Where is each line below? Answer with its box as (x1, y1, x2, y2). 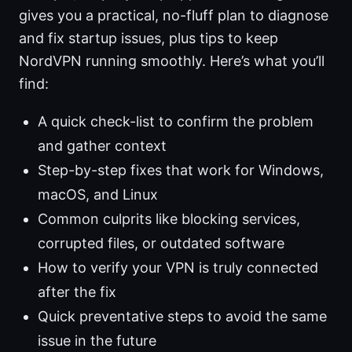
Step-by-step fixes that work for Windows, (38, 161, 324, 178)
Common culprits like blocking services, (38, 210, 300, 227)
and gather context (38, 137, 167, 154)
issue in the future (38, 332, 156, 349)
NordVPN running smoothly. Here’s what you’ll (19, 52, 324, 69)
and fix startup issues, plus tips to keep (19, 29, 278, 46)
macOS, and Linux (38, 185, 158, 203)
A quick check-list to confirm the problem (38, 112, 313, 130)
